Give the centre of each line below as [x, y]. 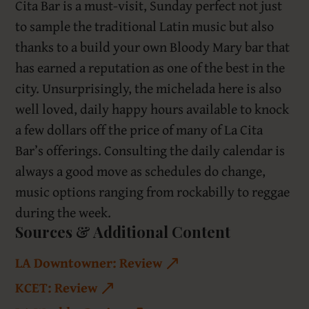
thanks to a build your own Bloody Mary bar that [153, 47]
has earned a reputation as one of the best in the [150, 68]
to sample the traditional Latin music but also [145, 26]
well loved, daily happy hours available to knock [152, 109]
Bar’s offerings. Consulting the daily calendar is [150, 150]
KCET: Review [57, 288]
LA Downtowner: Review [89, 263]
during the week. [63, 212]
